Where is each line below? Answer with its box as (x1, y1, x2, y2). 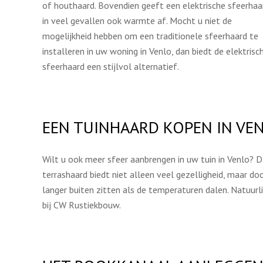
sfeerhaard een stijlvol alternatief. (42, 60, 179, 72)
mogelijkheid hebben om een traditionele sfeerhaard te (42, 30, 258, 42)
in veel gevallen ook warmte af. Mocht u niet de (42, 15, 232, 26)
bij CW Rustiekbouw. (42, 199, 121, 211)
